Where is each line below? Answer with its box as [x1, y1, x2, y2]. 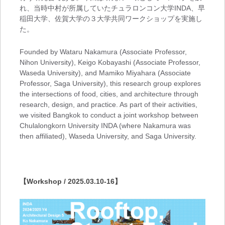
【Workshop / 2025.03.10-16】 [19, 177, 122, 186]
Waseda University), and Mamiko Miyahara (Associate [19, 69, 191, 77]
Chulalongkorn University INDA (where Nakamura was [19, 122, 191, 130]
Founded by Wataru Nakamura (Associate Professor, [19, 48, 187, 56]
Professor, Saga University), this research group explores [19, 79, 201, 88]
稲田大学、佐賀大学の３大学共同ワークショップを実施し [19, 15, 202, 23]
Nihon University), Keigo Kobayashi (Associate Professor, [19, 58, 200, 67]
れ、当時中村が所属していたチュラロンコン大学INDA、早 [19, 4, 205, 13]
